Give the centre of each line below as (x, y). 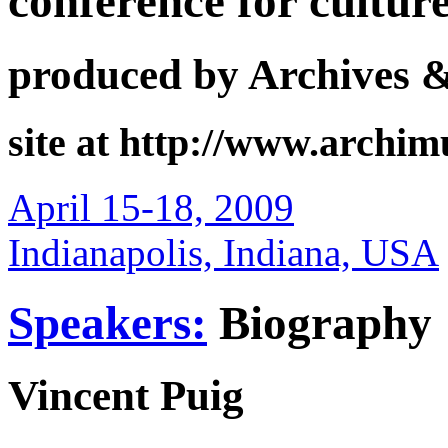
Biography (319, 322)
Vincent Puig (126, 396)
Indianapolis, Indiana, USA (223, 252)
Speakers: (107, 322)
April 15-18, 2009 (151, 207)
